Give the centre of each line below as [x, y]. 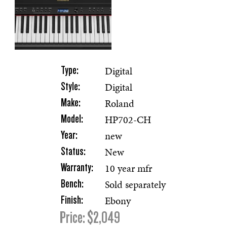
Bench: [72, 184]
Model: [72, 119]
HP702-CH [128, 119]
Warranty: [77, 167]
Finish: [72, 200]
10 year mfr [128, 168]
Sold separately [135, 184]
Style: [70, 86]
